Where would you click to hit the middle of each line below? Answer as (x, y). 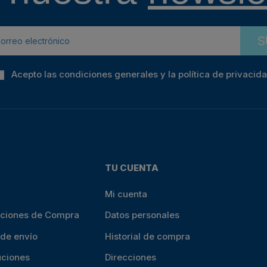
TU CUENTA (132, 168)
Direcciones (131, 257)
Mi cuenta (126, 194)
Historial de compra (148, 236)
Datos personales (142, 215)
